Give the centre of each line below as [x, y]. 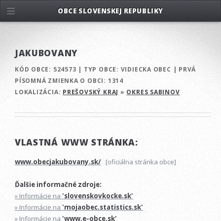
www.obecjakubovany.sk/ [58, 162]
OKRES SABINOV [153, 92]
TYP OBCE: [101, 69]
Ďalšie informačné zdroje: [58, 185]
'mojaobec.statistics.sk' [103, 207]
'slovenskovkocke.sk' [98, 196]
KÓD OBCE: [33, 69]
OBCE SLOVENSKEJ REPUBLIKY [110, 11]
